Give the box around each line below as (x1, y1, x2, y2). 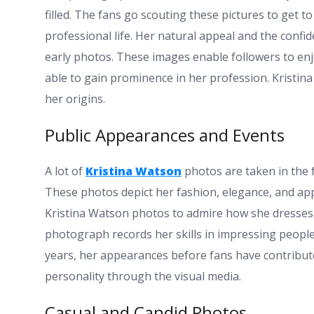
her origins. (45, 90, 105, 107)
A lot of (45, 163, 86, 179)
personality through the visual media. (45, 268, 241, 284)
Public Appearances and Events (45, 123, 285, 146)
